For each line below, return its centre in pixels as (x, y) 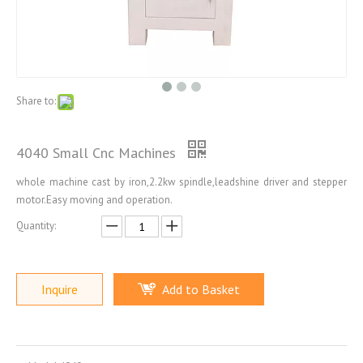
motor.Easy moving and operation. (94, 200)
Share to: (36, 101)
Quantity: (36, 226)
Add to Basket (201, 289)
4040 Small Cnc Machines (98, 153)
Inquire (60, 289)
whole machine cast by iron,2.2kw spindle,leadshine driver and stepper (181, 182)
